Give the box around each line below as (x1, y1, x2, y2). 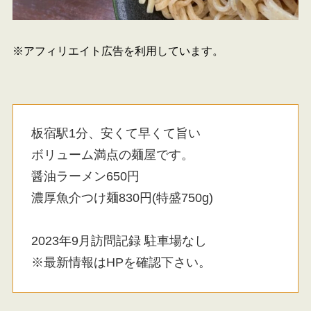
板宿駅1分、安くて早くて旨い (31, 126, 201, 141)
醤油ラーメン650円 (31, 169, 140, 184)
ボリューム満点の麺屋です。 (31, 148, 194, 162)
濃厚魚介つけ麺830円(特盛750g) (31, 191, 214, 205)
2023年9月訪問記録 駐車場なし (31, 234, 208, 249)
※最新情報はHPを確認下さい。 (31, 255, 212, 270)
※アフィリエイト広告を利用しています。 (12, 44, 224, 58)
